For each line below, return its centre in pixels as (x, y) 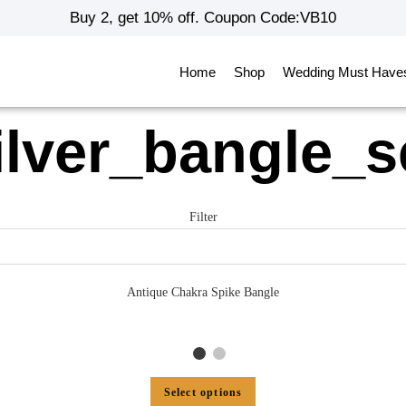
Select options (203, 392)
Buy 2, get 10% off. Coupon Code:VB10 (203, 18)
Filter (203, 217)
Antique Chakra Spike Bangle (203, 292)
